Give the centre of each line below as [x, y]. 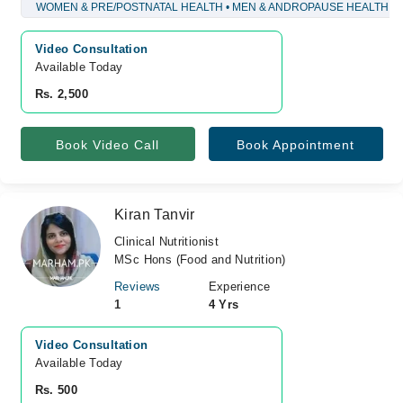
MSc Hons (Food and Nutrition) [200, 260]
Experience [239, 287]
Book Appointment [296, 145]
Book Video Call [107, 145]
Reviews [138, 287]
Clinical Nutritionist [167, 242]
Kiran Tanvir [155, 215]
